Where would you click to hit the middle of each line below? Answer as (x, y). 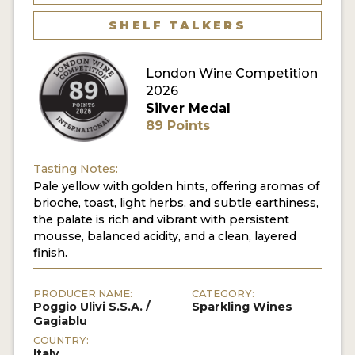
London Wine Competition (231, 74)
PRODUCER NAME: (82, 294)
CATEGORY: (223, 294)
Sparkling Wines (242, 307)
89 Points (177, 126)
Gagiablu (60, 321)
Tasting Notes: (75, 168)
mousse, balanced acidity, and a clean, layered (164, 237)
